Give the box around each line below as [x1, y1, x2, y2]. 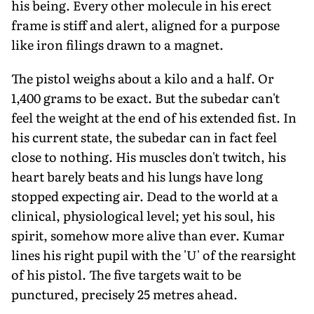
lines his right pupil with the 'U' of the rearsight [11, 245, 296, 264]
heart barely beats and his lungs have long [11, 166, 263, 186]
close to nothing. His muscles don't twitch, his [11, 146, 286, 166]
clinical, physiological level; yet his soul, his [11, 205, 275, 225]
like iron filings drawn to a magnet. [11, 34, 224, 54]
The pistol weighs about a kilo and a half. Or [11, 68, 274, 88]
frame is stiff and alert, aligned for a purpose [11, 15, 280, 34]
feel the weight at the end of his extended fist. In [11, 107, 296, 127]
